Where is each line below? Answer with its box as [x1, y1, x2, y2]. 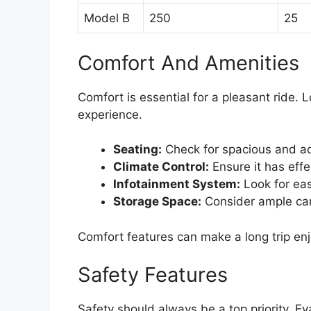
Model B [84, 11, 130, 26]
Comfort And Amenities [78, 50, 299, 75]
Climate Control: [113, 160, 209, 174]
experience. [78, 107, 142, 121]
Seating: [113, 142, 162, 157]
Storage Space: [113, 194, 201, 209]
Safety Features [78, 262, 228, 287]
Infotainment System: [113, 177, 240, 192]
